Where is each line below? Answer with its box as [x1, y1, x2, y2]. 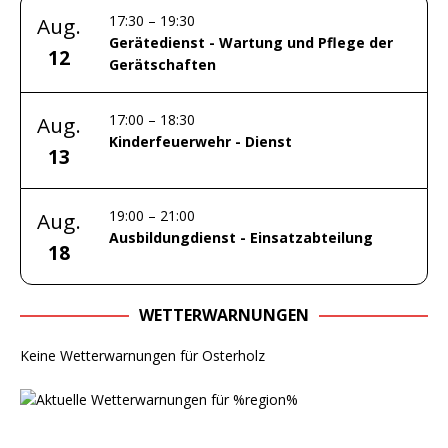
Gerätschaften [109, 55, 216, 74]
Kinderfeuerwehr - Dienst [109, 132, 292, 151]
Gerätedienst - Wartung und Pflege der [109, 33, 393, 52]
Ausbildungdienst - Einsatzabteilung [109, 228, 373, 247]
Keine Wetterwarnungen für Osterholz [20, 346, 265, 365]
